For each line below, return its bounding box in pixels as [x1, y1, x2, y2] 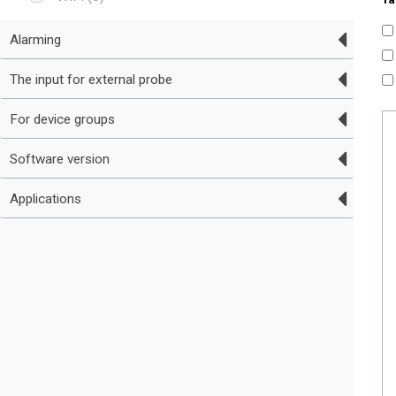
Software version [9, 151, 110, 168]
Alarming [9, 31, 61, 48]
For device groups [9, 111, 115, 128]
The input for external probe [9, 71, 172, 88]
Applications [9, 191, 81, 208]
